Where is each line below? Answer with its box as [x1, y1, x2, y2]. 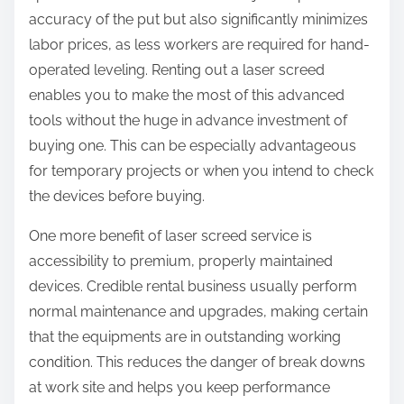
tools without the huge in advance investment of [29, 112, 347, 130]
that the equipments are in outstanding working [29, 328, 341, 346]
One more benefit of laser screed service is [29, 227, 312, 245]
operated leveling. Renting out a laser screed [29, 61, 325, 79]
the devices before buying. [29, 188, 205, 206]
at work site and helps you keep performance [29, 379, 330, 397]
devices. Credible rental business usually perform [29, 278, 357, 296]
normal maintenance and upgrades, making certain [29, 303, 368, 321]
